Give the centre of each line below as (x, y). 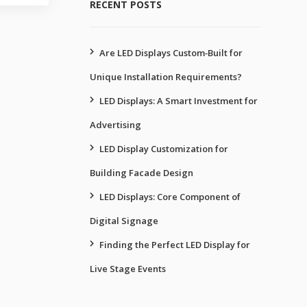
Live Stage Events (128, 269)
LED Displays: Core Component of (170, 197)
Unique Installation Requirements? (166, 77)
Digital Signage (124, 221)
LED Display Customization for (164, 149)
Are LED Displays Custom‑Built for (171, 53)
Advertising (115, 125)
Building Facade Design (142, 173)
